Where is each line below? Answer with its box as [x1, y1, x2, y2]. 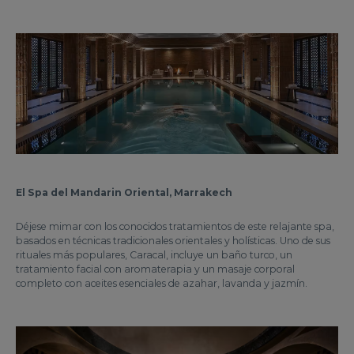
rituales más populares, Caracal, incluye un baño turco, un [16, 248, 292, 261]
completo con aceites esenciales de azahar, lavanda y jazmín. [16, 277, 307, 289]
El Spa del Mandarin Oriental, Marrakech [16, 186, 232, 198]
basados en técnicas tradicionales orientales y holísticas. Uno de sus [16, 234, 330, 247]
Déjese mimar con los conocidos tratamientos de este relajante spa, [16, 220, 334, 232]
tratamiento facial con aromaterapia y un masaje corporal [16, 262, 295, 275]
